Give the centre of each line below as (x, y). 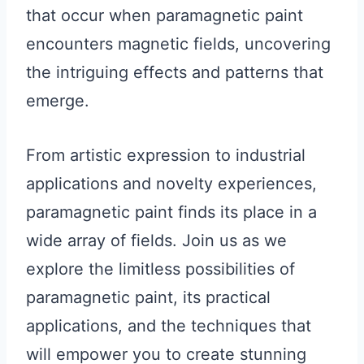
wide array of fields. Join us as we (156, 241)
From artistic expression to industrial (166, 156)
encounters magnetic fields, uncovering (178, 44)
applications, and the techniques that (169, 326)
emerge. (58, 101)
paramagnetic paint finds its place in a (171, 212)
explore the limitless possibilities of (160, 269)
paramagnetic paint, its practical (148, 298)
